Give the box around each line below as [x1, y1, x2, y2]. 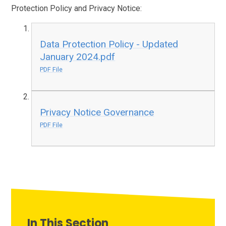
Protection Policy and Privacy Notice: [11, 4, 142, 14]
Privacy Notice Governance [40, 106, 154, 118]
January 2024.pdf [40, 51, 116, 63]
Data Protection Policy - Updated [40, 38, 179, 50]
